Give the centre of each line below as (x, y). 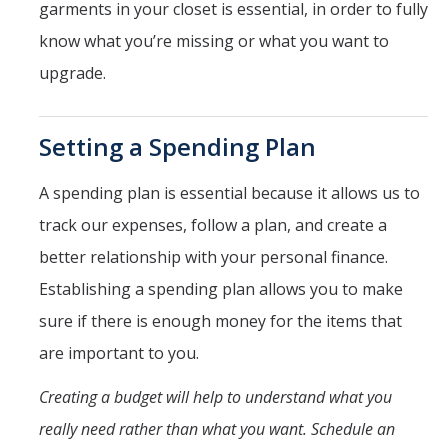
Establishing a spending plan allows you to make (221, 288)
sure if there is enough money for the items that (220, 320)
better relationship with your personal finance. (213, 256)
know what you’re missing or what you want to (214, 40)
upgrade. (74, 72)
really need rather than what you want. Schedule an (217, 428)
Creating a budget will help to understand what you (215, 396)
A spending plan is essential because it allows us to (229, 192)
